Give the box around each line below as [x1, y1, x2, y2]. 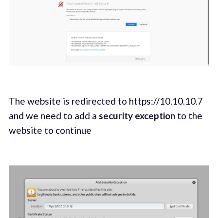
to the [175, 110, 202, 122]
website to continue [8, 125, 91, 136]
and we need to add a [8, 110, 99, 122]
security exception [98, 110, 175, 122]
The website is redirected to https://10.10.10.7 [8, 95, 203, 107]
